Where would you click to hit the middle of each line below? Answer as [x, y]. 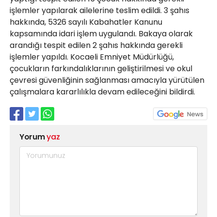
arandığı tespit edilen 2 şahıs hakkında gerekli [96, 45]
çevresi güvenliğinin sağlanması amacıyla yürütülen [107, 80]
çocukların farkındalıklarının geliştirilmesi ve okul [101, 69]
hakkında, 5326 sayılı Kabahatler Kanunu [86, 22]
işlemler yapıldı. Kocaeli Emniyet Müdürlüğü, [92, 57]
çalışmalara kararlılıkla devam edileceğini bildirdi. [102, 92]
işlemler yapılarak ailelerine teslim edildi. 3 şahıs [100, 10]
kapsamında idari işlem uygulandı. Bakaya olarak [101, 34]
